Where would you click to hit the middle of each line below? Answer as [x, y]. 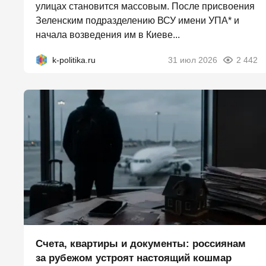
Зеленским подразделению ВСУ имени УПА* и [137, 21]
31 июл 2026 [193, 60]
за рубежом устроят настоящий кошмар [134, 258]
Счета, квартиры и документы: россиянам [141, 244]
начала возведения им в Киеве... [108, 35]
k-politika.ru [74, 60]
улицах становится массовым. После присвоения [145, 7]
